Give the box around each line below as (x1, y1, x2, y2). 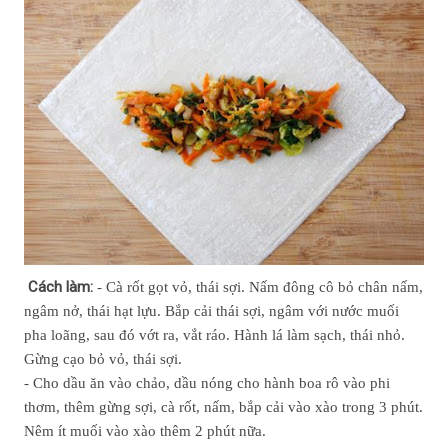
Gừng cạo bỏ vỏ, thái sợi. (24, 351, 182, 367)
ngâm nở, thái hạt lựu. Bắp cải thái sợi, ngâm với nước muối (24, 303, 399, 319)
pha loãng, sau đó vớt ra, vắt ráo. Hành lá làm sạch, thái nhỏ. (24, 327, 405, 343)
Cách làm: (28, 278, 93, 296)
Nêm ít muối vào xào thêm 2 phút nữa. (24, 423, 266, 439)
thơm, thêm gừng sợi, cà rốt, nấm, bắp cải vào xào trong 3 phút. (24, 399, 423, 415)
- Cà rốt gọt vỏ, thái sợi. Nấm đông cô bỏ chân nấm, (93, 279, 423, 295)
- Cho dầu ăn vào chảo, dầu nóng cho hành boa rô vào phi (24, 375, 390, 391)
